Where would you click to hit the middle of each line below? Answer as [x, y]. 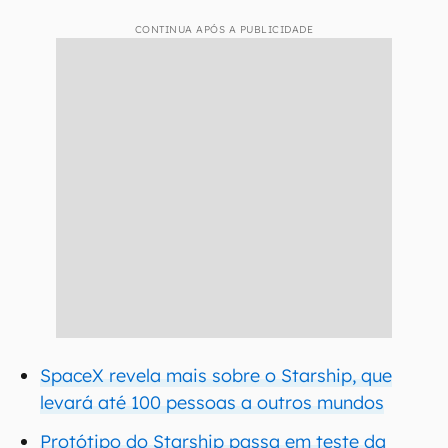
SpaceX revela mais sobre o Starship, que [216, 375]
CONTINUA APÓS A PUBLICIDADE [224, 29]
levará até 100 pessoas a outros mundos [212, 402]
